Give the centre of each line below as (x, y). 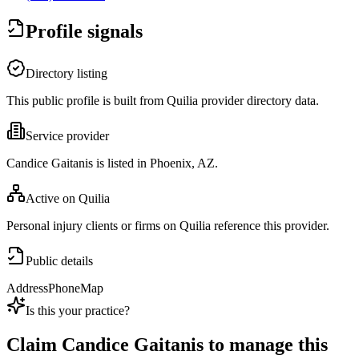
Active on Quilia (68, 199)
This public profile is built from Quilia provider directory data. (163, 101)
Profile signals (84, 32)
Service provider (67, 136)
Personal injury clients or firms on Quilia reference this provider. (168, 226)
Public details (59, 261)
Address (27, 288)
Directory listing (67, 74)
